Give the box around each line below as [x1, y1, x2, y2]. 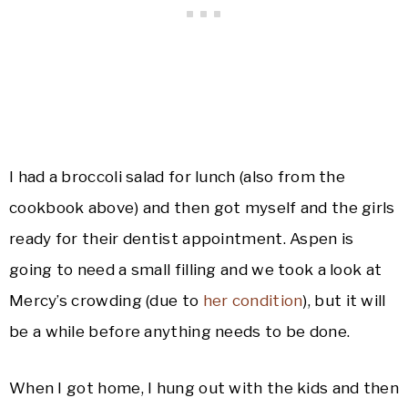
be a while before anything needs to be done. [9, 322, 351, 342]
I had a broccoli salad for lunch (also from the [9, 168, 346, 187]
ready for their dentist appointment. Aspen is [9, 229, 354, 249]
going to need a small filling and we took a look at [9, 260, 382, 280]
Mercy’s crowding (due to [9, 291, 203, 311]
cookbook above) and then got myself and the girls [9, 199, 395, 218]
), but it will [302, 291, 386, 311]
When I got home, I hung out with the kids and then [9, 379, 399, 398]
